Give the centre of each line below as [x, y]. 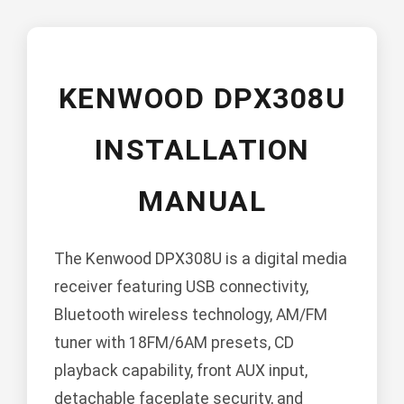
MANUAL [202, 202]
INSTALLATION [202, 150]
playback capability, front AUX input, [181, 371]
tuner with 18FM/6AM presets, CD [174, 343]
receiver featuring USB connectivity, [181, 287]
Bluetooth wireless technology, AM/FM [191, 315]
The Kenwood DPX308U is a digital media [201, 259]
